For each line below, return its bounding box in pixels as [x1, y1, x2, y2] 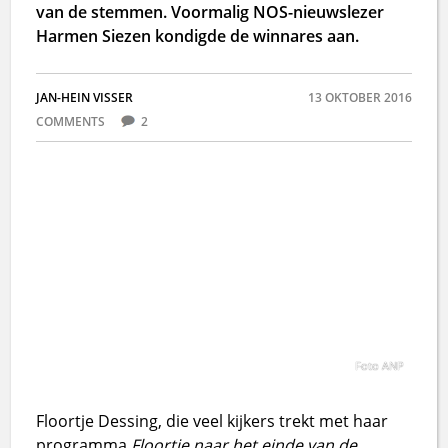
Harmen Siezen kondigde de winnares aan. [36, 25, 360, 47]
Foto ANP [354, 357, 404, 373]
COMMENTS [36, 113, 109, 130]
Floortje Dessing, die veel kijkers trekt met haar [36, 409, 389, 432]
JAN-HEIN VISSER [36, 89, 134, 106]
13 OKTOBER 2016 [307, 89, 412, 106]
